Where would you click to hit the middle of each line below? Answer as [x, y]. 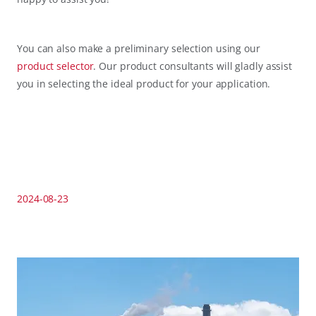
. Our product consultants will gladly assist [193, 66]
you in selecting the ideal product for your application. [144, 83]
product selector [55, 66]
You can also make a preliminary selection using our [139, 48]
